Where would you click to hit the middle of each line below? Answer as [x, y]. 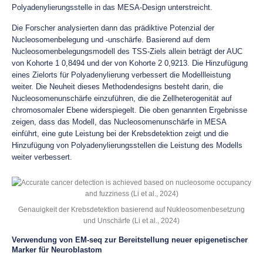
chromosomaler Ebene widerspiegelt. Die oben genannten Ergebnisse [129, 110]
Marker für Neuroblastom [57, 250]
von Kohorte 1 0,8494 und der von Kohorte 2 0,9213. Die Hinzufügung [130, 63]
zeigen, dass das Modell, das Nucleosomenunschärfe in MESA [119, 122]
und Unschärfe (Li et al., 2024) [131, 220]
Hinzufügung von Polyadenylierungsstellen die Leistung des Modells [127, 145]
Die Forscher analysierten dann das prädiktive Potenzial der [113, 28]
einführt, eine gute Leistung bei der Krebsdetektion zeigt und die [120, 134]
